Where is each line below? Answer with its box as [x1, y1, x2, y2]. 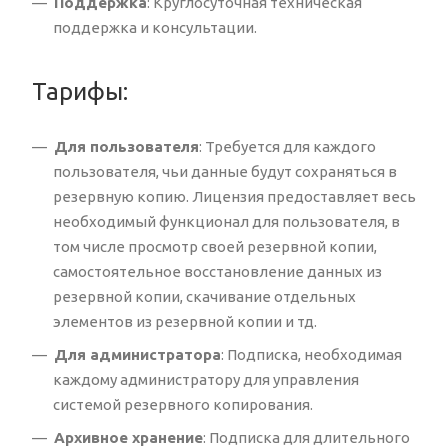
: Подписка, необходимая [221, 346, 402, 364]
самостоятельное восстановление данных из [53, 263, 382, 281]
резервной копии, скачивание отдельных [53, 288, 356, 306]
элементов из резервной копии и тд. [53, 313, 320, 331]
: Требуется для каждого [199, 138, 376, 156]
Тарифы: [32, 78, 128, 106]
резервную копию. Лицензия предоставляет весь [53, 188, 416, 206]
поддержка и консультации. [53, 19, 257, 37]
